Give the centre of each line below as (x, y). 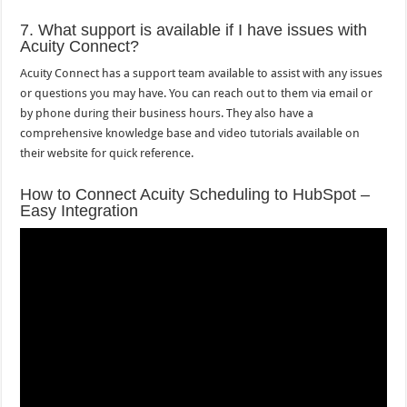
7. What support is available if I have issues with (194, 30)
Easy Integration (79, 211)
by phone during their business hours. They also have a (167, 114)
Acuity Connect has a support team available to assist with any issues (202, 74)
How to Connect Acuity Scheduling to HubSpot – (195, 195)
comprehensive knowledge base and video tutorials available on (190, 134)
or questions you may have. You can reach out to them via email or (197, 94)
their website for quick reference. (107, 154)
